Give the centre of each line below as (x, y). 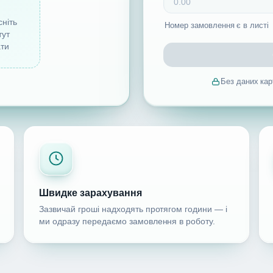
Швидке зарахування (90, 193)
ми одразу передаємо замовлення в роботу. (127, 222)
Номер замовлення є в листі (217, 26)
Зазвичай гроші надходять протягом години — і (133, 210)
